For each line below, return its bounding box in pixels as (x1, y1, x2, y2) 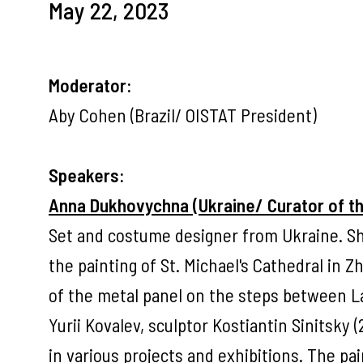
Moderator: (49, 74, 132, 96)
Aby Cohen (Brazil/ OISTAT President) (49, 104, 317, 126)
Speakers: (49, 164, 125, 186)
